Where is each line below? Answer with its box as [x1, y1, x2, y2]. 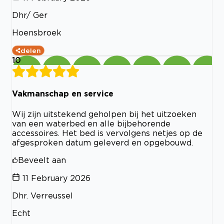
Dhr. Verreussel [12, 190, 73, 200]
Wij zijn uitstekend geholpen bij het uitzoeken [12, 109, 196, 118]
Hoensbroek [12, 28, 61, 37]
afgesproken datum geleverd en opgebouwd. [12, 137, 193, 147]
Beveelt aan [18, 155, 66, 164]
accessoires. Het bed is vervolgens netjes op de [12, 128, 202, 137]
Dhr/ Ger [12, 10, 47, 20]
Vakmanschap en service [12, 89, 113, 98]
